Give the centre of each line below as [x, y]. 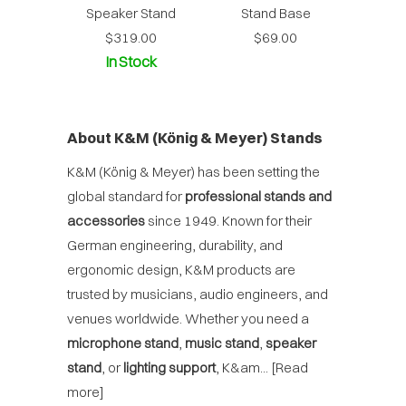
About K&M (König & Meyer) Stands [195, 137]
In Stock [130, 62]
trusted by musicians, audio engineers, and [198, 294]
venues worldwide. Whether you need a [188, 318]
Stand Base [275, 13]
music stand [222, 343]
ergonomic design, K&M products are [181, 269]
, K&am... [243, 367]
